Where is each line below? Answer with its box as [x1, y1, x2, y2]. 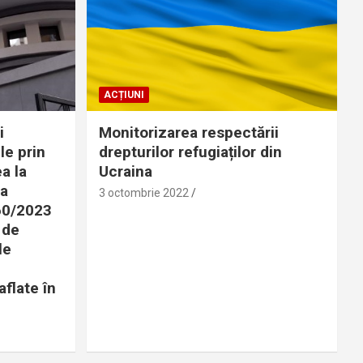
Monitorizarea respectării [98, 122, 279, 142]
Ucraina [98, 161, 152, 181]
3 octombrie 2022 [98, 186, 189, 199]
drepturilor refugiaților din [98, 142, 282, 161]
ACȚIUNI [103, 88, 144, 100]
